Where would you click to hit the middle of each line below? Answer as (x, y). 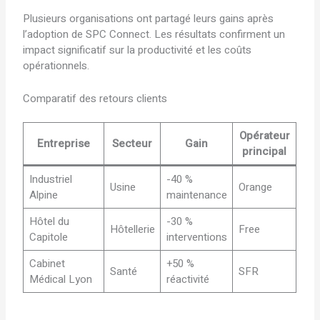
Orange (255, 187)
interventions (196, 237)
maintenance (196, 195)
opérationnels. (56, 65)
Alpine (43, 195)
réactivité (187, 280)
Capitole (48, 237)
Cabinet (47, 264)
